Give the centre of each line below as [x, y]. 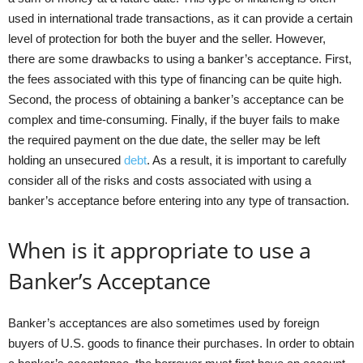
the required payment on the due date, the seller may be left [164, 139]
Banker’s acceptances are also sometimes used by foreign [164, 322]
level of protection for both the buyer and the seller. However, [167, 38]
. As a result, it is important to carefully [247, 160]
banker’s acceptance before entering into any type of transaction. [179, 200]
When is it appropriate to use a [160, 250]
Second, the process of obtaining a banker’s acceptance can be [176, 99]
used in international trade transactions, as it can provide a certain [180, 18]
